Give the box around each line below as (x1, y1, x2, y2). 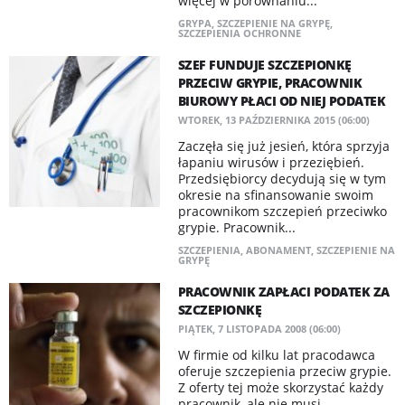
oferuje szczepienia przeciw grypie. (177, 363, 391, 380)
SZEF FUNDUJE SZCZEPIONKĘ (177, 56, 352, 73)
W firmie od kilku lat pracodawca (177, 346, 375, 363)
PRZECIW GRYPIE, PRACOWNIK (177, 74, 363, 91)
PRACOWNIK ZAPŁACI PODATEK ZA (177, 283, 390, 300)
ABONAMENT (245, 243, 311, 257)
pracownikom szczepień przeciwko (177, 202, 387, 220)
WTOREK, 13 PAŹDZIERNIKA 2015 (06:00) (177, 113, 370, 127)
